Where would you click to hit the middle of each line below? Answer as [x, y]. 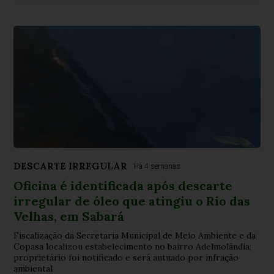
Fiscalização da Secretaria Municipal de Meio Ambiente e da [135, 235]
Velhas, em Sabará [69, 216]
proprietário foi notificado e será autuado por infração [126, 257]
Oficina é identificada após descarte [123, 185]
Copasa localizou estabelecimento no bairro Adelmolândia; [133, 246]
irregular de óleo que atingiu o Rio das [132, 201]
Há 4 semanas [157, 166]
